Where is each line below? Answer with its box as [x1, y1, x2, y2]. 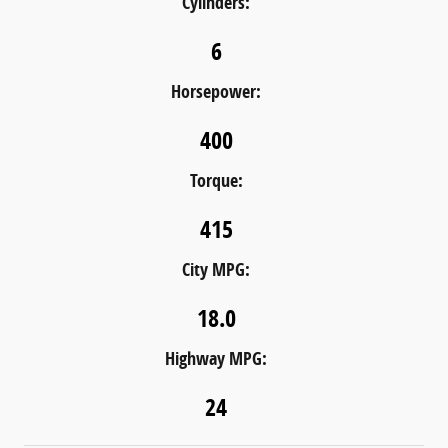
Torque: [189, 168, 243, 192]
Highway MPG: [165, 346, 267, 370]
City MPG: [182, 257, 250, 281]
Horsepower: [171, 79, 261, 103]
